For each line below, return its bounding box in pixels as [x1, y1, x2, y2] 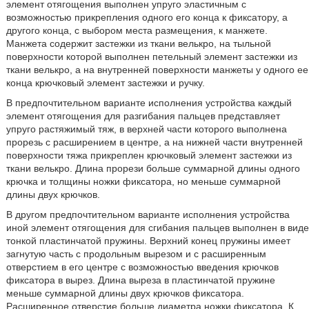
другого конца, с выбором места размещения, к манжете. [6, 25, 268, 36]
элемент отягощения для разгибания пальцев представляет [6, 110, 280, 121]
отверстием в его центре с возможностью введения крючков [6, 261, 279, 272]
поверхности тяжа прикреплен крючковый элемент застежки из [6, 150, 292, 161]
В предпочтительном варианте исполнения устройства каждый [6, 97, 292, 108]
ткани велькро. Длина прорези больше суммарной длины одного [6, 163, 300, 174]
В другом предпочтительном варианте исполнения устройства [6, 209, 290, 220]
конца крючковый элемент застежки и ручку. [6, 77, 205, 88]
